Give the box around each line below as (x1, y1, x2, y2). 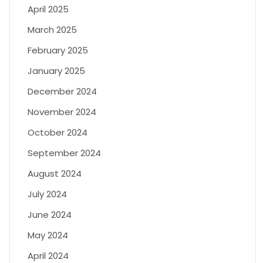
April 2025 (28, 2, 69, 15)
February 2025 (28, 43, 88, 56)
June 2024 (28, 208, 72, 221)
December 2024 (28, 85, 97, 97)
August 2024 (28, 167, 82, 180)
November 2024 (28, 105, 96, 118)
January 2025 (28, 64, 85, 77)
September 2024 (28, 146, 101, 159)
